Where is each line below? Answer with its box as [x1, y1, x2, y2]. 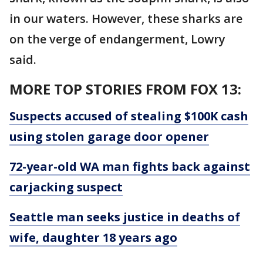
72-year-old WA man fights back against [9, 159, 250, 174]
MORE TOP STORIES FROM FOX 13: [9, 79, 241, 99]
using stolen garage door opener [9, 129, 209, 144]
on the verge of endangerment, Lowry [9, 31, 225, 47]
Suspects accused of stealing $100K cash [9, 108, 248, 124]
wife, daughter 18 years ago [9, 230, 177, 245]
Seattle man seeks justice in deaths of [9, 209, 240, 225]
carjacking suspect [9, 179, 123, 195]
